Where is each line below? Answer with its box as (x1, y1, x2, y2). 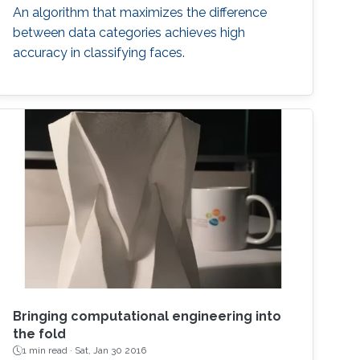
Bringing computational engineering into (13, 309, 282, 325)
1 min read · (22, 345, 76, 357)
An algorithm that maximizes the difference (13, 5, 268, 21)
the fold (13, 326, 67, 342)
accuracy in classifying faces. (13, 45, 186, 61)
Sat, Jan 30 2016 (75, 345, 147, 357)
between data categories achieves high (13, 25, 246, 41)
